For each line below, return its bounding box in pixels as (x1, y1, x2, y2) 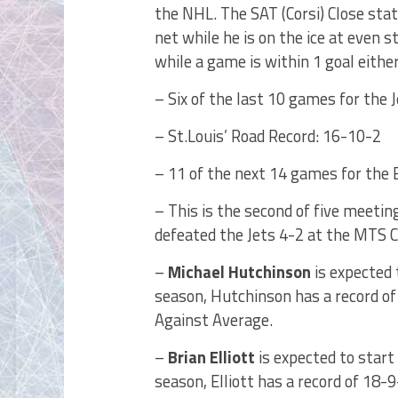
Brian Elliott (168, 345, 255, 370)
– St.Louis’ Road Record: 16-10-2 (155, 123, 381, 148)
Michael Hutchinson (168, 259, 311, 284)
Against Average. (155, 307, 273, 332)
